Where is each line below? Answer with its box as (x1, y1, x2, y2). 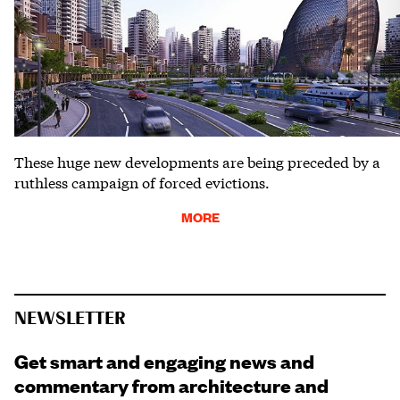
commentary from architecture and (14, 372, 329, 398)
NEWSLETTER (14, 310, 125, 329)
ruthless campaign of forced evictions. (14, 171, 270, 193)
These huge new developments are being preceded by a (14, 151, 380, 172)
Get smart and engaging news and (14, 348, 314, 374)
